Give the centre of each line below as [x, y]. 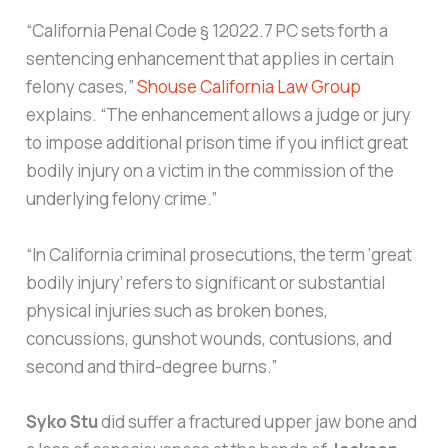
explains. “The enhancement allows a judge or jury [219, 115]
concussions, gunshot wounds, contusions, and [209, 338]
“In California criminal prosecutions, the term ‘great [219, 254]
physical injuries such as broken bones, [177, 310]
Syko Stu [62, 421]
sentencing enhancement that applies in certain [210, 59]
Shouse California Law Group [249, 87]
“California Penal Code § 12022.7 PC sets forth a [207, 31]
